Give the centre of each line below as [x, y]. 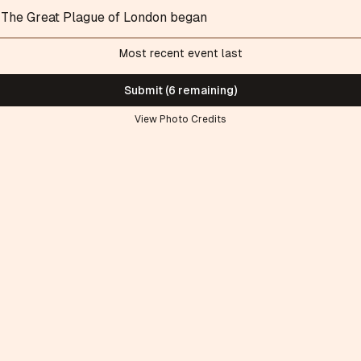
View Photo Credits [180, 119]
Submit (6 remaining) [180, 90]
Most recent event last [180, 53]
